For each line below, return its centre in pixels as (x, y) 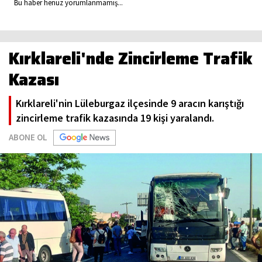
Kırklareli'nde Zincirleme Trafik (131, 58)
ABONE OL (28, 137)
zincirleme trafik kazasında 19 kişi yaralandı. (115, 118)
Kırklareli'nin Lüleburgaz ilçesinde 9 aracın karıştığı (130, 103)
